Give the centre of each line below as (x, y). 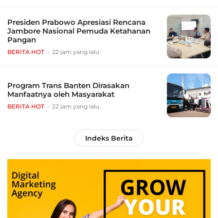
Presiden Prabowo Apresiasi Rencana (76, 22)
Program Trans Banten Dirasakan (68, 86)
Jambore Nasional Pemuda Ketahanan (79, 31)
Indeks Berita (109, 138)
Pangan (22, 40)
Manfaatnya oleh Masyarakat (61, 94)
